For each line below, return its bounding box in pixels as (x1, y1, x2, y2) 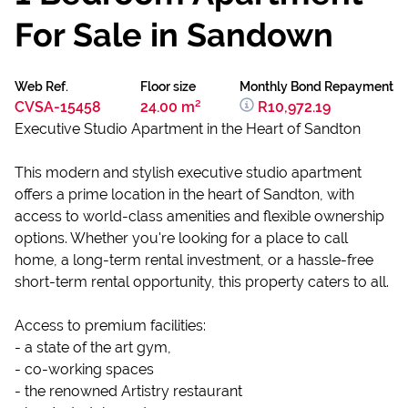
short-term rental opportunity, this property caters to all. (15, 273, 389, 291)
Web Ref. (15, 79, 68, 94)
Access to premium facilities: (15, 317, 206, 334)
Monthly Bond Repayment (240, 79, 393, 94)
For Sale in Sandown (15, 15, 333, 54)
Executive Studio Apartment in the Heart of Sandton (15, 120, 361, 138)
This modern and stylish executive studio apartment (15, 164, 362, 181)
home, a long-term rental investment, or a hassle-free (15, 251, 373, 269)
